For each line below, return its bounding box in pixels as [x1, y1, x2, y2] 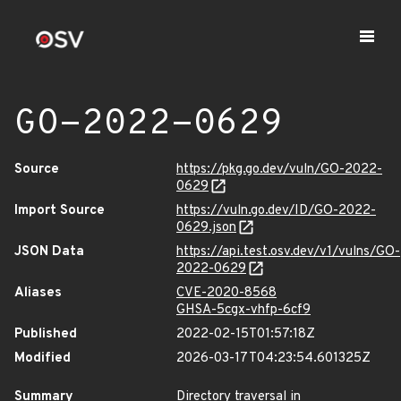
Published [14, 326, 77, 343]
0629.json [176, 219, 236, 236]
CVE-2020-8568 [176, 285, 277, 302]
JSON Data [14, 243, 84, 260]
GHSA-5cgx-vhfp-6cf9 [176, 302, 311, 319]
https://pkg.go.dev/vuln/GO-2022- [176, 161, 382, 178]
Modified [14, 350, 71, 367]
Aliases [14, 285, 62, 302]
